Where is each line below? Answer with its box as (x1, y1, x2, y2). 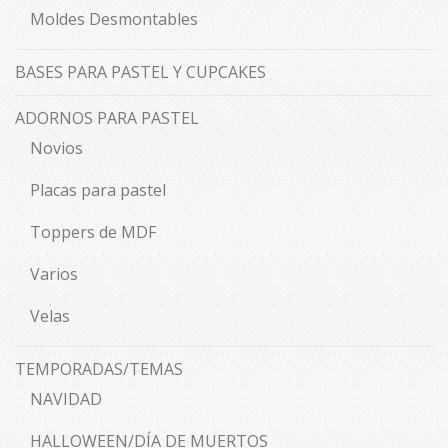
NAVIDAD (30, 388, 102, 411)
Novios (30, 137, 83, 160)
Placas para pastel (30, 179, 166, 202)
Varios (30, 263, 78, 286)
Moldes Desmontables (30, 8, 198, 31)
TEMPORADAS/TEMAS (15, 358, 183, 381)
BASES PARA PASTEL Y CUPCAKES (15, 61, 266, 84)
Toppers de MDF (30, 221, 156, 244)
